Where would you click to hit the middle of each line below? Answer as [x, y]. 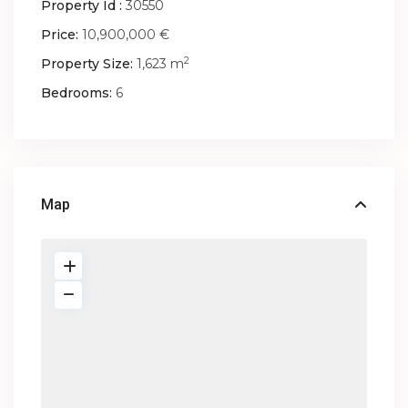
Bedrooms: [77, 93]
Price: [60, 35]
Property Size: [87, 64]
